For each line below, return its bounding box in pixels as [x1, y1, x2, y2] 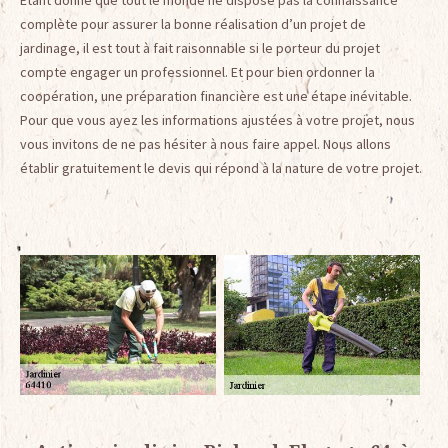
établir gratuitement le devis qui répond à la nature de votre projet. [20, 159, 422, 178]
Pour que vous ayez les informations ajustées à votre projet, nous [20, 111, 415, 130]
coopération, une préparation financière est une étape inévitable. [20, 87, 412, 106]
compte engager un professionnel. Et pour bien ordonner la [20, 63, 375, 82]
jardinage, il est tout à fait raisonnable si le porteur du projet [20, 39, 380, 58]
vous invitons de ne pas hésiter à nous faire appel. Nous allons [20, 135, 391, 154]
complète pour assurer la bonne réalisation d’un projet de [20, 15, 366, 34]
